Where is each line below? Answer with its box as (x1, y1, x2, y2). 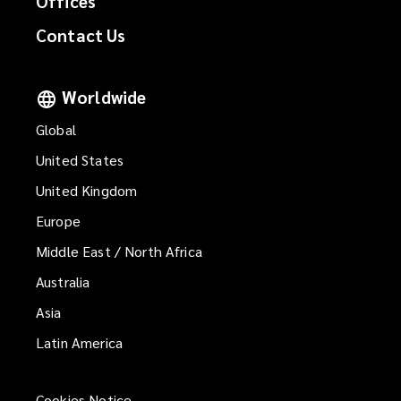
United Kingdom (36, 181, 138, 200)
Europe (36, 211, 81, 231)
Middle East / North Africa (36, 242, 202, 261)
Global (36, 120, 76, 140)
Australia (36, 272, 90, 292)
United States (36, 150, 124, 170)
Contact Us (36, 23, 126, 46)
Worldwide (62, 85, 147, 107)
